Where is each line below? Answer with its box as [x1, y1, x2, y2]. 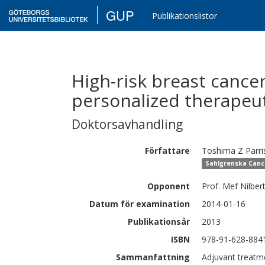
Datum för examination [89, 198, 190, 209]
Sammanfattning [116, 251, 190, 263]
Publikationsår [128, 216, 190, 227]
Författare [145, 145, 190, 156]
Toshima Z [202, 145, 243, 156]
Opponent [147, 180, 190, 192]
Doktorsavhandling [72, 116, 183, 132]
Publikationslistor [152, 10, 218, 21]
